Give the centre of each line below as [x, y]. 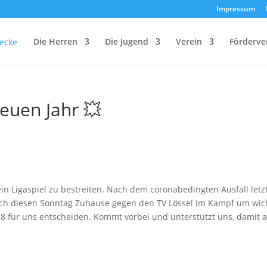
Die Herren [55, 41]
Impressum [236, 9]
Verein [189, 41]
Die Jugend [127, 41]
